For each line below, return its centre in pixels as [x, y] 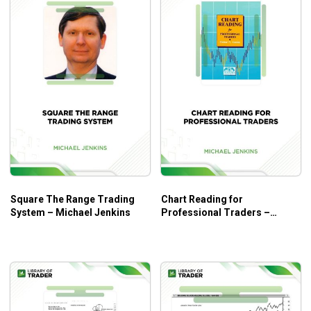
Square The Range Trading [73, 199]
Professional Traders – [216, 212]
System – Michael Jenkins [70, 212]
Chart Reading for [202, 199]
